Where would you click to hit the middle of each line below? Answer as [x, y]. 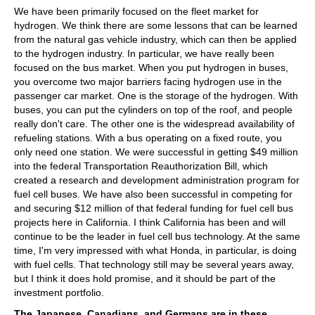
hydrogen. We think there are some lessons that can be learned [156, 25]
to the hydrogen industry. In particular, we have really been [144, 53]
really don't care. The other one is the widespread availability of [154, 123]
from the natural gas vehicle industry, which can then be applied [155, 39]
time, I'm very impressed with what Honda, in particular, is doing [155, 250]
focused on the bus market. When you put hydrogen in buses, [151, 67]
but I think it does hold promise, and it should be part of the [145, 278]
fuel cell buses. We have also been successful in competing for [153, 194]
